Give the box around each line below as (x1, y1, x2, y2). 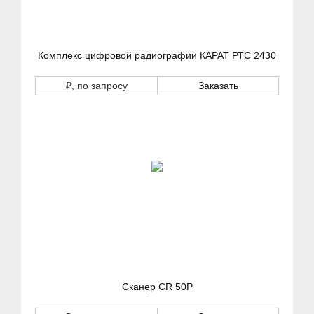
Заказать (198, 80, 238, 91)
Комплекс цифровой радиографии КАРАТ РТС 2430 (38, 50, 276, 61)
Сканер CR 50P (121, 281, 193, 292)
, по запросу (71, 80, 128, 91)
